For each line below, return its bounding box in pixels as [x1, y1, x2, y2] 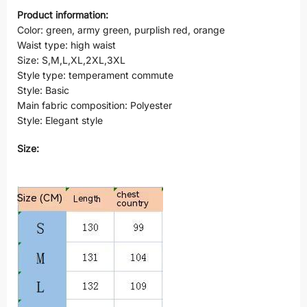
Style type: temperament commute [17, 69, 173, 81]
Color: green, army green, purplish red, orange [17, 23, 225, 36]
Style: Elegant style [17, 114, 103, 126]
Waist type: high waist [17, 38, 116, 51]
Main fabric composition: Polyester [17, 99, 172, 111]
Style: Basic [17, 84, 69, 96]
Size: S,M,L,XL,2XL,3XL [17, 53, 125, 66]
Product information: [17, 8, 108, 21]
